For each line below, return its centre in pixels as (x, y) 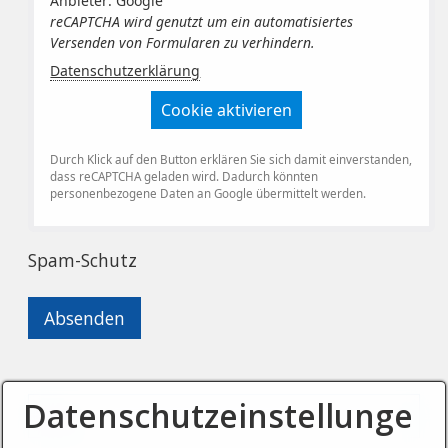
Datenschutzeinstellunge (218, 415)
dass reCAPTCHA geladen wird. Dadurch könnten (184, 176)
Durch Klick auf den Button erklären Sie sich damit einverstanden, (231, 159)
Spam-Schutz (83, 259)
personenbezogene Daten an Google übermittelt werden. (208, 193)
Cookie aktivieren (226, 110)
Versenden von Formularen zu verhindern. (183, 43)
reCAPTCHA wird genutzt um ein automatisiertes (202, 22)
